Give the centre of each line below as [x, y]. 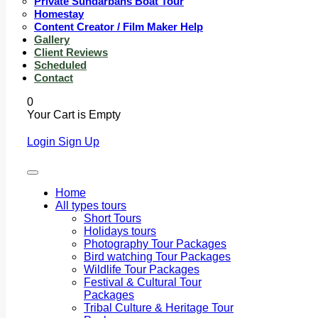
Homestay [59, 13]
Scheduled [60, 65]
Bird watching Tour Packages [157, 256]
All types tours [91, 205]
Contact [54, 77]
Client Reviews [71, 52]
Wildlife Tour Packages [142, 269]
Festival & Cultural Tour [143, 282]
